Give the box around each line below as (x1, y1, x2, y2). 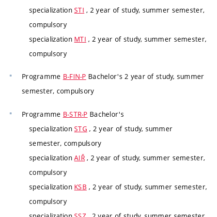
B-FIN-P (62, 72, 86, 81)
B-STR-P (62, 109, 88, 119)
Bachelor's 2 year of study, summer (86, 72, 204, 81)
